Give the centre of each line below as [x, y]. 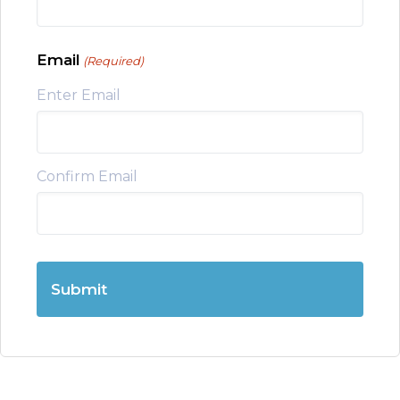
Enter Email [79, 95]
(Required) [114, 61]
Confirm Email [87, 176]
